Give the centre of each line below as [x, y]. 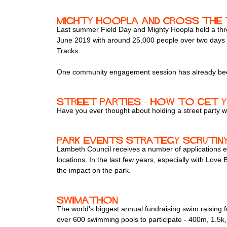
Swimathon [87, 200]
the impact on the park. [94, 171]
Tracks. [68, 51]
